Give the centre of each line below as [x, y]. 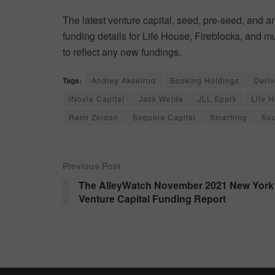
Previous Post [92, 166]
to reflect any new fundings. [122, 52]
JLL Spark [217, 99]
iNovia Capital [97, 99]
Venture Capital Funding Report [152, 199]
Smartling [229, 117]
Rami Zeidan [94, 117]
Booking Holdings [205, 80]
